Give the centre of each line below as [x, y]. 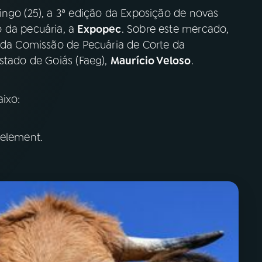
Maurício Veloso [151, 61]
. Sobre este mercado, [175, 29]
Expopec [99, 29]
